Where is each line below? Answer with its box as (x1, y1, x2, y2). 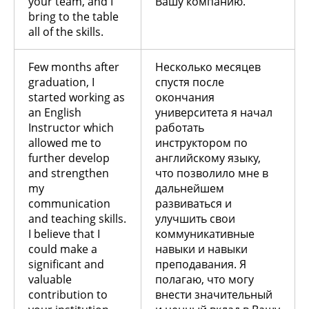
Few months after (28, 59, 119, 74)
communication (28, 195, 110, 211)
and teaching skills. (28, 210, 126, 226)
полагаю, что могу (155, 271, 254, 287)
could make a (28, 241, 97, 257)
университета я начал (155, 104, 272, 120)
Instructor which (28, 119, 114, 135)
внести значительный (155, 286, 272, 302)
